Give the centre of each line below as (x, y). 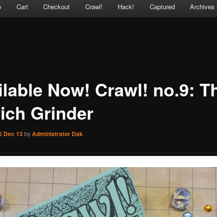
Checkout (57, 7)
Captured (162, 7)
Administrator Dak (57, 133)
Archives (202, 7)
